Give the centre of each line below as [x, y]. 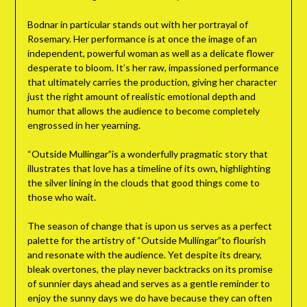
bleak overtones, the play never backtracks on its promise [150, 269]
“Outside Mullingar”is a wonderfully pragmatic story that [147, 154]
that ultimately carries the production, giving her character [152, 82]
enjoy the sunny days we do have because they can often [149, 298]
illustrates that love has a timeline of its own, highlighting [149, 169]
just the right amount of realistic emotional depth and [141, 97]
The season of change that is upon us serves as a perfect [149, 226]
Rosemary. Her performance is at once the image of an [142, 39]
